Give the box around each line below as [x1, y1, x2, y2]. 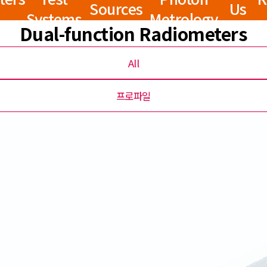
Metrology [150, 7, 218, 29]
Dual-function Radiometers [19, 20, 248, 46]
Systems [26, 7, 82, 29]
